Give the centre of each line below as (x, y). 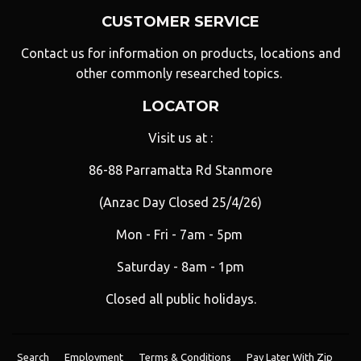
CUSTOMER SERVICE (180, 22)
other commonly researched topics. (180, 74)
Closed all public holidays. (180, 299)
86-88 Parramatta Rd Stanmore (180, 170)
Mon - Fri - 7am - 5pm (180, 235)
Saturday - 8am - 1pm (180, 267)
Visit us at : (180, 138)
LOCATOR (180, 106)
